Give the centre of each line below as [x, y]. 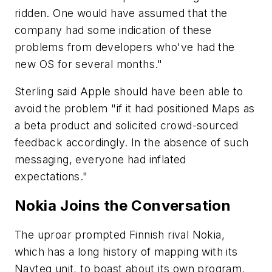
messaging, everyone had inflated [100, 160]
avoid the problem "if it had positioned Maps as [135, 109]
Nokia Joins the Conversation [123, 206]
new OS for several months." [89, 64]
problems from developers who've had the [125, 47]
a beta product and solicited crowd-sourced [127, 126]
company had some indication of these [113, 30]
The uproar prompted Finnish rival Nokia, [120, 235]
